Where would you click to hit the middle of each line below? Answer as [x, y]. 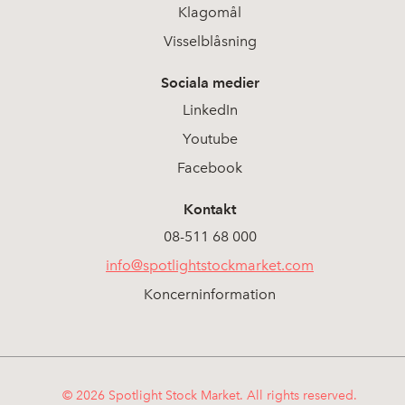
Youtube [210, 139]
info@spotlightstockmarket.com [210, 265]
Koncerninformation [210, 294]
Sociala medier [210, 83]
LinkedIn [210, 110]
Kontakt [210, 209]
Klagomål [210, 12]
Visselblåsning [210, 41]
